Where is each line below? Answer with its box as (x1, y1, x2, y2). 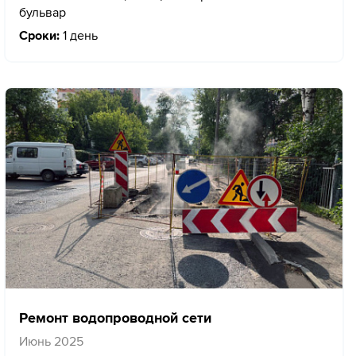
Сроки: (19, 27, 60, 44)
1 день (60, 27, 98, 44)
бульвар (19, 4, 66, 21)
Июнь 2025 (19, 334, 83, 350)
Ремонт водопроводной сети (19, 309, 211, 327)
